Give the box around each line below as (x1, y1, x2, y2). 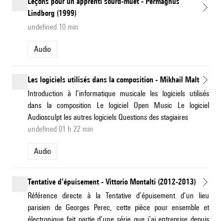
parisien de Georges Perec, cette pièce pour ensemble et (28, 203, 209, 213)
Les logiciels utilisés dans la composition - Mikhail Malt (28, 75, 199, 85)
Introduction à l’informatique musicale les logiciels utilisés (28, 89, 209, 99)
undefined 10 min (28, 22, 78, 32)
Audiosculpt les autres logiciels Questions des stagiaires (28, 112, 188, 122)
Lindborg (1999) (28, 8, 76, 18)
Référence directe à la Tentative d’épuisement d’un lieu (28, 191, 209, 201)
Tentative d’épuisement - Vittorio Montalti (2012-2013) (28, 177, 196, 187)
